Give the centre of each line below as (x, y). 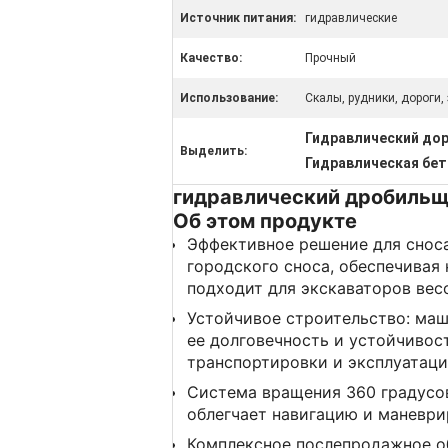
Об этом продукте (265, 221)
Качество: (211, 58)
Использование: (229, 98)
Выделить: (213, 151)
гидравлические (351, 18)
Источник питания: (238, 18)
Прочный (330, 58)
